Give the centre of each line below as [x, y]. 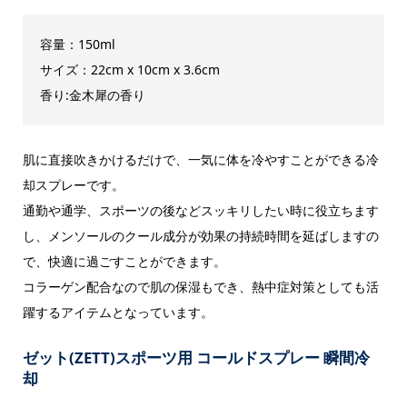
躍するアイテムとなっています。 [118, 312]
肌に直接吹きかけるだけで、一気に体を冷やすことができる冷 [200, 159]
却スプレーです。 [73, 184]
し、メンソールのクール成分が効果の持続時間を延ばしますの [200, 235]
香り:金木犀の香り [92, 94]
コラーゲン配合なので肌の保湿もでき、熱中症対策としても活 [200, 286]
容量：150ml [77, 44]
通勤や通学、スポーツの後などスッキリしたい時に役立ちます [200, 210]
